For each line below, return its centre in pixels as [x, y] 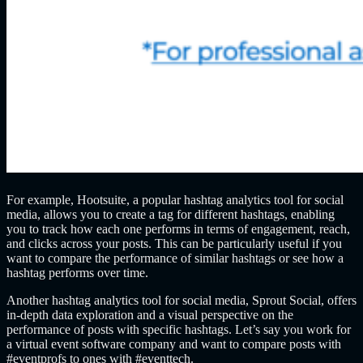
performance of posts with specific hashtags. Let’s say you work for [179, 330]
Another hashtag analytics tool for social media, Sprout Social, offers [181, 301]
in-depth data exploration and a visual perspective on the [150, 315]
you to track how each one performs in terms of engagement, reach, [178, 229]
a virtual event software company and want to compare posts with [174, 344]
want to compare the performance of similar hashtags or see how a [175, 258]
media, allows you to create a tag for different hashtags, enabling [171, 215]
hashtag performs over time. [77, 273]
